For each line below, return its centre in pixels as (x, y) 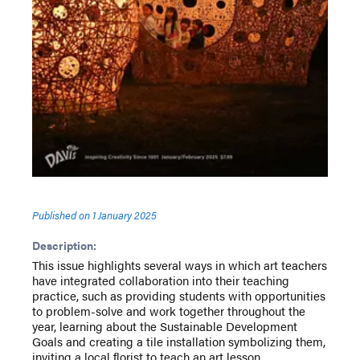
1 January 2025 (125, 215)
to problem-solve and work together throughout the (169, 311)
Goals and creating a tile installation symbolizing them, (179, 342)
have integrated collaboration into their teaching (161, 280)
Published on (61, 215)
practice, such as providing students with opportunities (179, 296)
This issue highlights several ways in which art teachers (180, 265)
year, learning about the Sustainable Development (165, 326)
